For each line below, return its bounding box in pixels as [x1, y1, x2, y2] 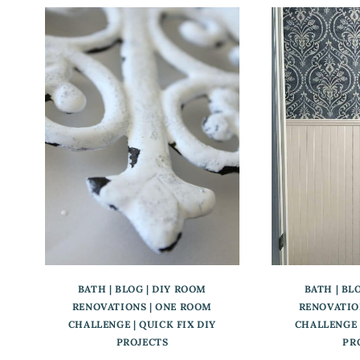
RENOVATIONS [72, 301, 147, 313]
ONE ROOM [155, 301, 213, 313]
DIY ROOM [152, 283, 207, 296]
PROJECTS [116, 336, 169, 349]
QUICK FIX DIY [139, 318, 216, 331]
